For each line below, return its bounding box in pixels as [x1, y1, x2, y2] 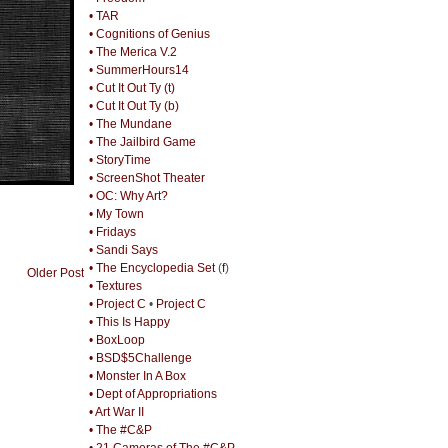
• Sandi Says [88, 242, 158, 257]
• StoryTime [88, 152, 151, 167]
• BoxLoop [88, 332, 145, 347]
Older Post [26, 266, 84, 281]
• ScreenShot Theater [88, 170, 205, 185]
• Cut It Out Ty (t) [88, 80, 175, 95]
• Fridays [88, 224, 136, 239]
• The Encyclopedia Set [88, 260, 215, 275]
